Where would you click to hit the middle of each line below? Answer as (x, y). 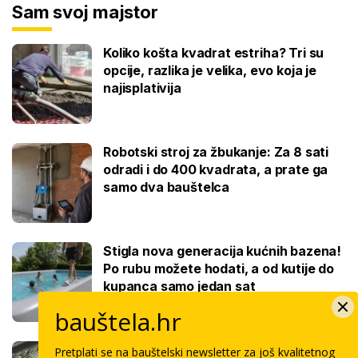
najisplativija (142, 88)
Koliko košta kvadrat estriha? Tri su (214, 52)
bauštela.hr (118, 322)
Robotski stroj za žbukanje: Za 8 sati (216, 151)
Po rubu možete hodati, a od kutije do (219, 268)
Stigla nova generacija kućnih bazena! (223, 251)
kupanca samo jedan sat (179, 286)
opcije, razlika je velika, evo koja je (210, 70)
